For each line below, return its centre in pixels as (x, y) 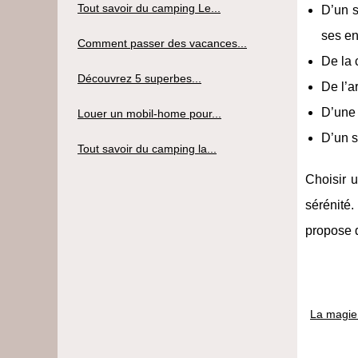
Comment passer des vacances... (162, 43)
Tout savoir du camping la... (147, 148)
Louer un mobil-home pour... (149, 113)
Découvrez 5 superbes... (139, 78)
